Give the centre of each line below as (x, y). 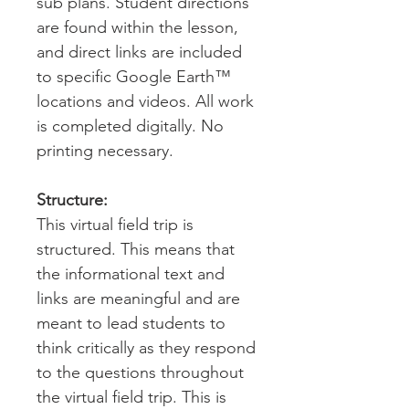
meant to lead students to (131, 323)
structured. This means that (136, 249)
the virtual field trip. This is (131, 397)
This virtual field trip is (115, 225)
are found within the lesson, (137, 27)
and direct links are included (139, 52)
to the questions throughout (140, 372)
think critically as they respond (146, 348)
